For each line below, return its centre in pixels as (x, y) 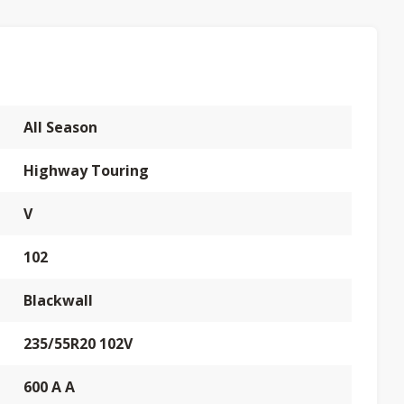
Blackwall (58, 300)
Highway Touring (86, 170)
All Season (60, 127)
